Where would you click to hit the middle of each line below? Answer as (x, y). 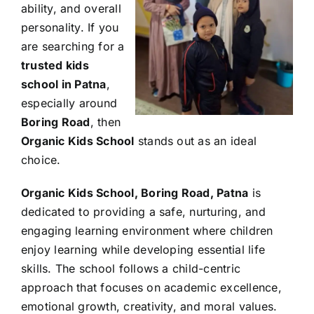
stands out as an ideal (196, 141)
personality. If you (70, 28)
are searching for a (73, 47)
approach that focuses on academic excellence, (151, 288)
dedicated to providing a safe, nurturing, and (143, 212)
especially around (69, 103)
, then (105, 122)
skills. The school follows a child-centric (131, 269)
